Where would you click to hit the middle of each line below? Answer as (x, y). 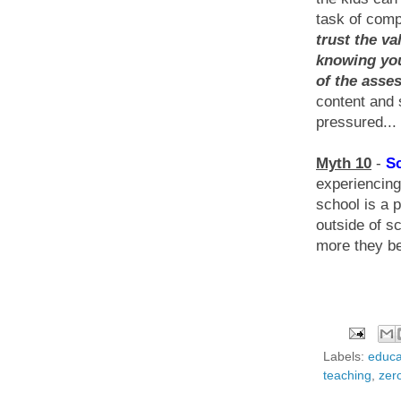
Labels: (346, 356)
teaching (347, 375)
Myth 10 (344, 163)
